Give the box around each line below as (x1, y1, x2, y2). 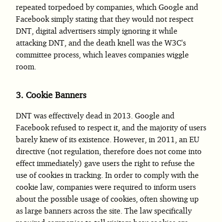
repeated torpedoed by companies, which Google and (16, 2, 198, 12)
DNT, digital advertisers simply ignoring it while (16, 26, 177, 36)
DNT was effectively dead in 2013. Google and (16, 111, 174, 120)
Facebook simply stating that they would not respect (16, 14, 193, 24)
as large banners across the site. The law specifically (16, 206, 192, 216)
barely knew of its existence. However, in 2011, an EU (16, 134, 199, 144)
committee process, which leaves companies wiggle (16, 50, 189, 59)
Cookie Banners (23, 89, 86, 100)
